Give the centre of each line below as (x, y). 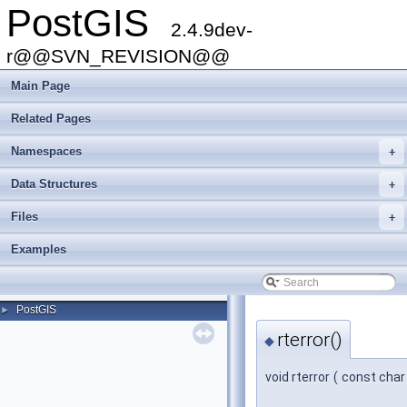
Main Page (40, 86)
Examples (39, 249)
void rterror (298, 377)
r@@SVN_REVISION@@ (118, 56)
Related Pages (51, 119)
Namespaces (46, 151)
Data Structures (54, 184)
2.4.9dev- (212, 30)
